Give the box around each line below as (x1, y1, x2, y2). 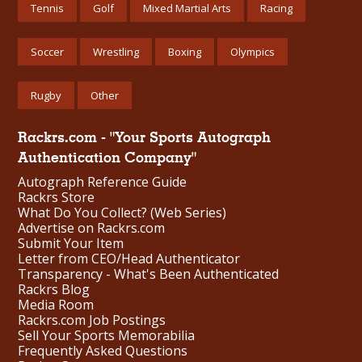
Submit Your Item (18, 234, 124, 252)
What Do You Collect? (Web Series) (18, 203, 227, 221)
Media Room (18, 295, 95, 314)
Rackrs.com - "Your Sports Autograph (18, 129, 271, 145)
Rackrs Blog (18, 280, 90, 298)
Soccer (31, 44, 65, 59)
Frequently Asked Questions (18, 341, 188, 360)
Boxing (168, 44, 202, 59)
